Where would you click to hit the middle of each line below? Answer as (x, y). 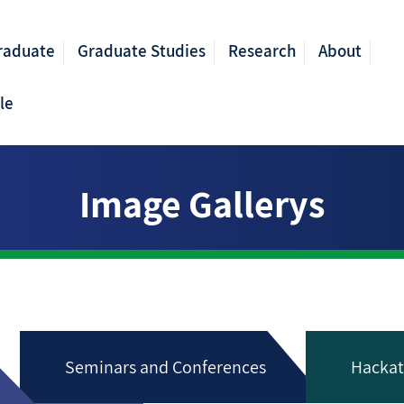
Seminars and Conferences (165, 367)
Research (262, 50)
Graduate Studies (141, 50)
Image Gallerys (202, 203)
